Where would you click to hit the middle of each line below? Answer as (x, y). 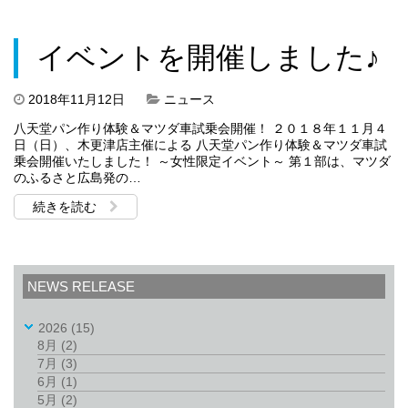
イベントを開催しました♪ (208, 57)
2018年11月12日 (76, 99)
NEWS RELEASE (81, 286)
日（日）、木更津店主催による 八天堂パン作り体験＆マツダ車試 (200, 144)
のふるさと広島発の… (77, 177)
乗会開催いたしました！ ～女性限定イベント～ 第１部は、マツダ (202, 161)
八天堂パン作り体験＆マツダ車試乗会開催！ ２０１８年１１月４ (200, 128)
